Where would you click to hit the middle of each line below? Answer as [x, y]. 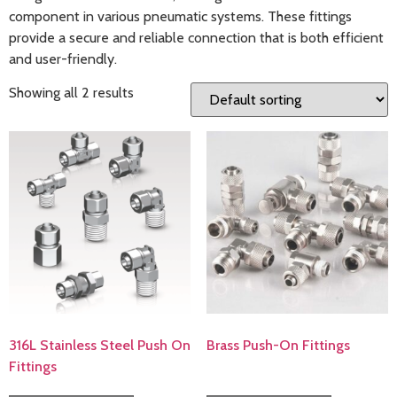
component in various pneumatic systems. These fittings [180, 17]
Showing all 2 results [71, 93]
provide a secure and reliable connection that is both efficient [196, 38]
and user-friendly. [63, 59]
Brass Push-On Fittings [278, 345]
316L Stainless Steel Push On [100, 345]
